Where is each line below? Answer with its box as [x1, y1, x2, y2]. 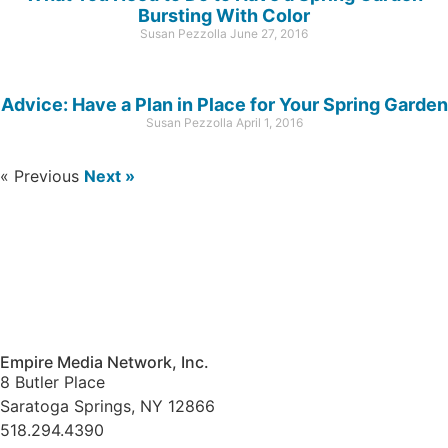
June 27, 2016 [230, 25, 308, 41]
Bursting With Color [138, 4, 310, 26]
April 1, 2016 [235, 114, 303, 130]
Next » [84, 165, 135, 186]
